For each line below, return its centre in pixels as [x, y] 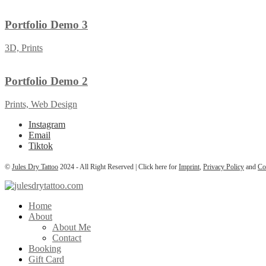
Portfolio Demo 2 [46, 81]
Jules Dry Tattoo [35, 167]
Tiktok [41, 146]
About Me [72, 227]
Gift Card [46, 259]
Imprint [189, 167]
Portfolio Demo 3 [46, 25]
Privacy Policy [224, 167]
